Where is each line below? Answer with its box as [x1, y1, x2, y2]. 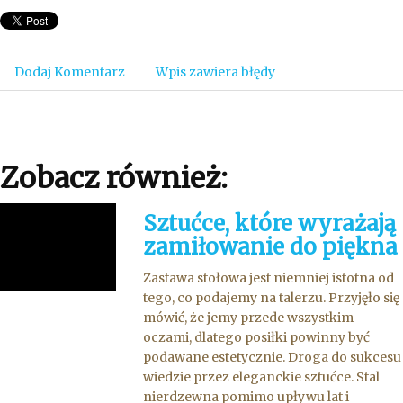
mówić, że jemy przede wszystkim [143, 309, 354, 326]
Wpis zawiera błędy [156, 64, 275, 80]
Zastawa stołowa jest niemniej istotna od [143, 270, 395, 286]
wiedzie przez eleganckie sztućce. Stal [143, 369, 381, 385]
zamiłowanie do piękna [143, 233, 399, 261]
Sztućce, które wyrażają [143, 210, 397, 237]
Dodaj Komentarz [14, 64, 125, 80]
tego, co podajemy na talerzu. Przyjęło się [143, 290, 400, 306]
